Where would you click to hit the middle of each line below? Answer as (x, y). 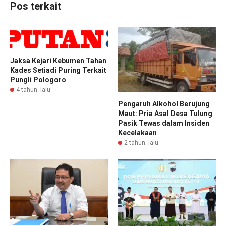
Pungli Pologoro (38, 80)
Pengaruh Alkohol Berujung (164, 104)
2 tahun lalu (141, 143)
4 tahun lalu (33, 90)
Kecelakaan (137, 133)
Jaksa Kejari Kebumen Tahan (58, 61)
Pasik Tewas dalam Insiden (164, 123)
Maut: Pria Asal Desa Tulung (165, 114)
